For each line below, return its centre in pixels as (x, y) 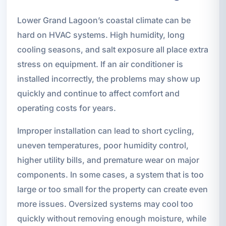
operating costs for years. (66, 108)
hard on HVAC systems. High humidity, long (101, 35)
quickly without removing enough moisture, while (111, 218)
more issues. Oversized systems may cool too (105, 204)
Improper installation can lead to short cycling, (105, 130)
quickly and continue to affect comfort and (98, 93)
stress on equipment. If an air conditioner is (100, 64)
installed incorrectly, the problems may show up (108, 78)
